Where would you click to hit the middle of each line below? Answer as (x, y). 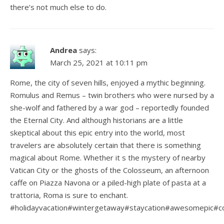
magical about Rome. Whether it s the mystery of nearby (108, 157)
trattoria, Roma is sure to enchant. (69, 195)
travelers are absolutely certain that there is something (105, 145)
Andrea (63, 50)
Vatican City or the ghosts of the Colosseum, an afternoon (109, 170)
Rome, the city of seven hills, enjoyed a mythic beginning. (108, 82)
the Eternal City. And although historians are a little (96, 120)
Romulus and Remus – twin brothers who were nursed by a (112, 95)
